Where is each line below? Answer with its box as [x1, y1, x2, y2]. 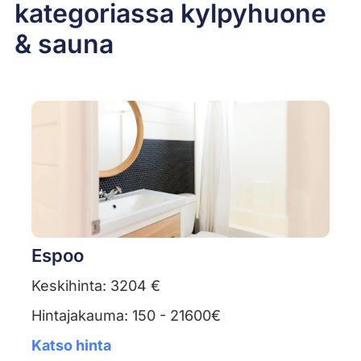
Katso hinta [31, 337, 111, 355]
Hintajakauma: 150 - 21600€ [31, 307, 221, 325]
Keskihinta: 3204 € [31, 277, 160, 295]
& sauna [14, 28, 114, 60]
